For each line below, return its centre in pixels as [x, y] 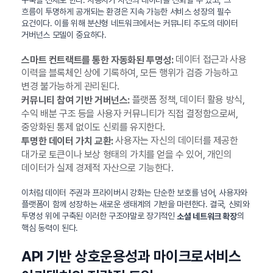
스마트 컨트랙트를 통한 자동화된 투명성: [97, 60]
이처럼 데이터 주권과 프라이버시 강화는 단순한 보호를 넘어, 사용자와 [135, 192]
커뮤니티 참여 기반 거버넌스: [76, 101]
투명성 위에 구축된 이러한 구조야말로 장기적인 [99, 215]
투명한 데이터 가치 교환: [67, 141]
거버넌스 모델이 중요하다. [64, 34]
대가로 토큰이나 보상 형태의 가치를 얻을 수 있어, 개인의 [127, 154]
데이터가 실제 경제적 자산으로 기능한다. [97, 168]
